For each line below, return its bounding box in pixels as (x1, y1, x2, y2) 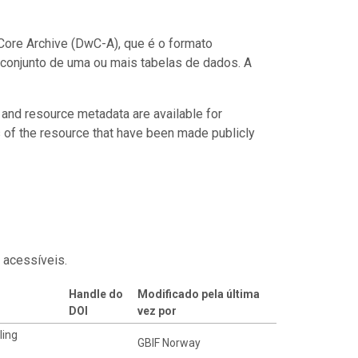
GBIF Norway (137, 336, 201, 349)
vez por (137, 304, 177, 317)
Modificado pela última (137, 287, 260, 300)
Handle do (68, 287, 123, 300)
